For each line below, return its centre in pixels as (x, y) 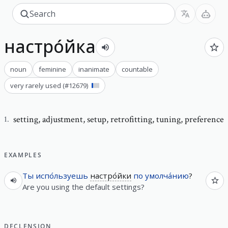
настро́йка (50, 46)
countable (137, 69)
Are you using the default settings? (83, 187)
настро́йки (111, 175)
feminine (52, 69)
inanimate (94, 69)
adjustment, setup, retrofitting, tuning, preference (133, 119)
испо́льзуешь (62, 175)
